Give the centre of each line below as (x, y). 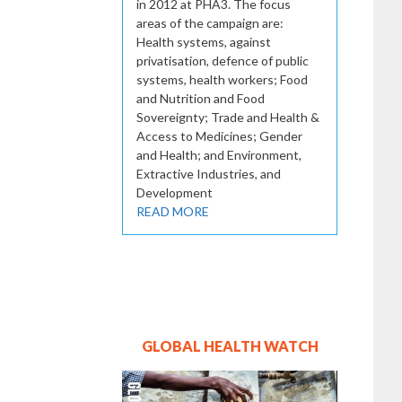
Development (175, 192)
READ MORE (173, 211)
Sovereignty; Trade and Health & (228, 117)
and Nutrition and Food (201, 98)
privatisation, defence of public (223, 60)
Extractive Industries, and (209, 173)
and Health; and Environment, (219, 154)
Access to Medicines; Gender (219, 135)
